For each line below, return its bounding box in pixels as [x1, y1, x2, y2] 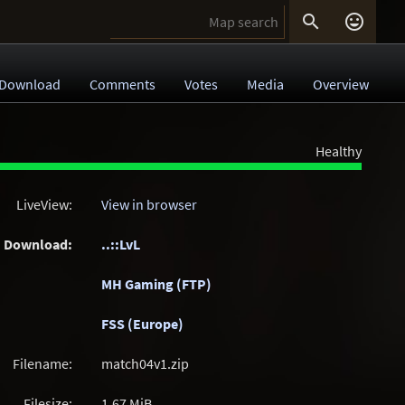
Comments [89, 75, 155, 93]
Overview [313, 75, 369, 93]
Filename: [13, 354, 72, 372]
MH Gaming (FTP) [101, 275, 212, 293]
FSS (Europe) [101, 315, 184, 333]
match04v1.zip [101, 354, 189, 372]
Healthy [316, 142, 362, 160]
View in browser [101, 195, 197, 213]
